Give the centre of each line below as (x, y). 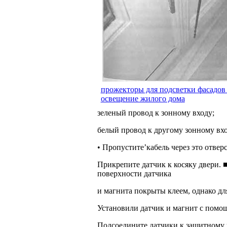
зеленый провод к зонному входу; (156, 112)
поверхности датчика (134, 173)
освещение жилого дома (143, 98)
